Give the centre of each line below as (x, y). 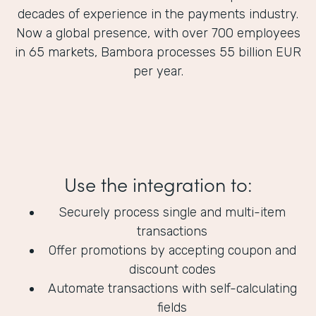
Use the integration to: (158, 184)
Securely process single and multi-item (172, 213)
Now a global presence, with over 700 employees (158, 34)
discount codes (172, 270)
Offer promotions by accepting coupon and (172, 251)
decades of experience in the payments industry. (158, 14)
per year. (158, 72)
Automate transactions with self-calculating (172, 289)
